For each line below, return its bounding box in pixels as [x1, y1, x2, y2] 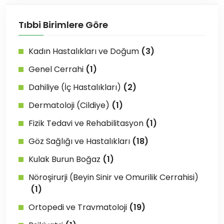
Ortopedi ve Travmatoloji [28, 201, 127, 213]
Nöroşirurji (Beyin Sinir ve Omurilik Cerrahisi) [28, 171, 198, 183]
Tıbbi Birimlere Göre [18, 18, 108, 31]
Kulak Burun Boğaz [28, 153, 100, 165]
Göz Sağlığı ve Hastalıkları [28, 135, 130, 147]
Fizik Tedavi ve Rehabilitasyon [28, 117, 143, 129]
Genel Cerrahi [28, 63, 83, 75]
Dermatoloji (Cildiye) [28, 99, 109, 111]
